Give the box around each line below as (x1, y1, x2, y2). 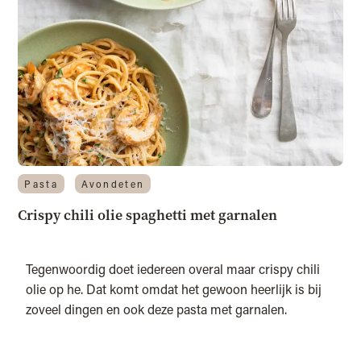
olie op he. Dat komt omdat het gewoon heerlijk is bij (26, 280, 322, 298)
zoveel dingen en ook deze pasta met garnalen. (26, 301, 288, 318)
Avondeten (81, 177, 145, 191)
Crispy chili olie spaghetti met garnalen (18, 205, 278, 226)
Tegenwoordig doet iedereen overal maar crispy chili (26, 260, 321, 278)
